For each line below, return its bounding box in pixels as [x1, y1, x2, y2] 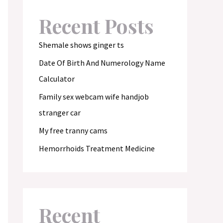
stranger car [39, 108, 81, 117]
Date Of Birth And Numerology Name [39, 58, 165, 68]
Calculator [39, 74, 75, 84]
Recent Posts [39, 12, 154, 39]
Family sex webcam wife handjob [39, 92, 149, 102]
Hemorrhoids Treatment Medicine [39, 143, 155, 153]
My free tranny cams [39, 125, 108, 135]
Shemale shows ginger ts [39, 40, 124, 50]
